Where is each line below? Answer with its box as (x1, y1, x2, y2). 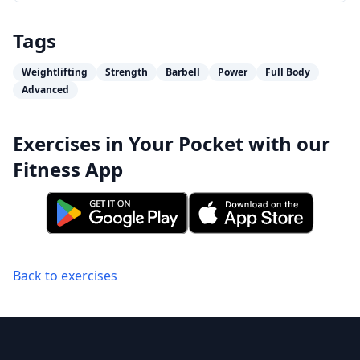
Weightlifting (22, 65, 88, 79)
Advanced (22, 83, 69, 96)
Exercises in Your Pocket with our (13, 130, 330, 157)
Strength (105, 65, 148, 79)
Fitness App (13, 156, 123, 182)
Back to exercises (13, 267, 117, 284)
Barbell (166, 65, 200, 79)
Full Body (265, 65, 310, 79)
